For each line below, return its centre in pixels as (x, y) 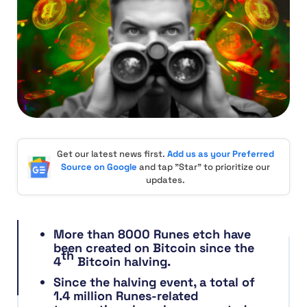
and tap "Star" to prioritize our (203, 167)
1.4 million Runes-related (126, 296)
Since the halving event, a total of (154, 282)
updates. (165, 180)
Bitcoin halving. (122, 262)
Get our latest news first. (112, 154)
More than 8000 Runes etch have (152, 234)
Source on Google (99, 167)
